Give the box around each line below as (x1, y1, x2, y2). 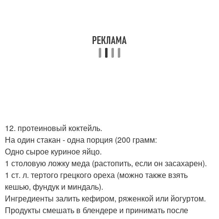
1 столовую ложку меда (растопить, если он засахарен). (5, 157, 207, 169)
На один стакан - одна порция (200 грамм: (5, 134, 157, 145)
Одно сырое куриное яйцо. (5, 146, 102, 157)
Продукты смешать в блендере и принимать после (5, 204, 188, 216)
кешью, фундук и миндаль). (5, 181, 103, 192)
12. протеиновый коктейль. (5, 122, 102, 133)
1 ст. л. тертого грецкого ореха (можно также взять (5, 169, 188, 180)
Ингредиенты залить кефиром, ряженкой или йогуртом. (5, 193, 206, 204)
